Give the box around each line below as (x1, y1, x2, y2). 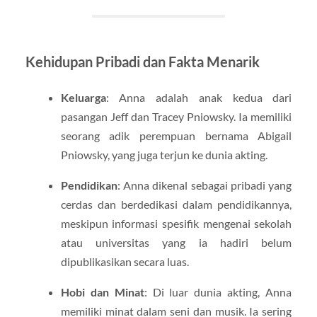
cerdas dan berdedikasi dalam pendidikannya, (60, 197, 292, 211)
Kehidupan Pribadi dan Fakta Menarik (25, 52, 260, 70)
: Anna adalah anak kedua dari (105, 90, 292, 104)
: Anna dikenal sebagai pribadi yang (117, 178, 292, 192)
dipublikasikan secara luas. (60, 254, 189, 268)
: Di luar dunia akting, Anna (144, 285, 292, 299)
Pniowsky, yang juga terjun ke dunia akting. (60, 147, 267, 161)
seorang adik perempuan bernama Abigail (60, 128, 292, 142)
